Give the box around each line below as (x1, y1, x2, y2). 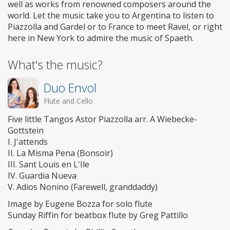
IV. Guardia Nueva (8, 170, 76, 182)
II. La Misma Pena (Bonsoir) (8, 147, 113, 159)
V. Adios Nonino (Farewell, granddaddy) (8, 181, 158, 193)
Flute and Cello (44, 96, 93, 106)
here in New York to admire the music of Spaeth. (8, 32, 194, 44)
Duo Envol (44, 80, 97, 97)
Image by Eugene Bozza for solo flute (8, 198, 152, 210)
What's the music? (8, 56, 103, 73)
